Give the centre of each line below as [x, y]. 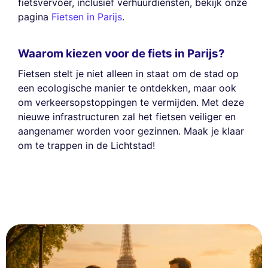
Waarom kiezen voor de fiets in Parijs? [121, 53]
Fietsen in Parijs [87, 17]
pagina [35, 17]
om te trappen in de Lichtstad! [86, 146]
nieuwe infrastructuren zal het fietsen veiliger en [127, 117]
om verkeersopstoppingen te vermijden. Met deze [131, 103]
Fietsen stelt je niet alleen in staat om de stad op [128, 74]
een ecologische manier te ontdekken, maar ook [127, 88]
